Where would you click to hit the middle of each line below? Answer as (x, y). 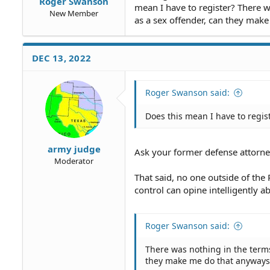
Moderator (74, 161)
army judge (74, 149)
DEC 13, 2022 (61, 58)
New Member (74, 13)
